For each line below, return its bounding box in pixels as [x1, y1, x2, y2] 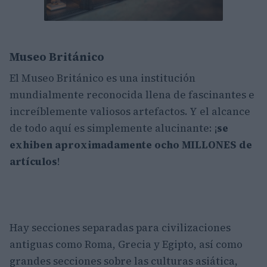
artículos [10, 154, 57, 169]
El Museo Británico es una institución [10, 71, 195, 85]
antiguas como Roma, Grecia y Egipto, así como [10, 237, 243, 252]
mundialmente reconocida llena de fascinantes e [10, 88, 254, 102]
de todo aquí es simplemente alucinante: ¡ [10, 121, 217, 135]
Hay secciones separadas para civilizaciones [10, 221, 231, 235]
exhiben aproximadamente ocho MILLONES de [10, 138, 252, 152]
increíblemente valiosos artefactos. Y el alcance [10, 104, 250, 119]
